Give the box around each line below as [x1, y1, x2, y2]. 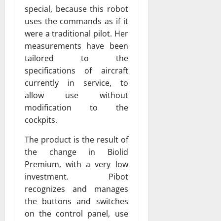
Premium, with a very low [25, 158, 128, 170]
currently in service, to [25, 77, 128, 88]
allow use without [25, 89, 128, 101]
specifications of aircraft [25, 65, 128, 76]
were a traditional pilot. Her [25, 28, 128, 39]
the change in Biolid [25, 146, 128, 157]
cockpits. [25, 114, 57, 125]
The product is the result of [25, 134, 128, 145]
